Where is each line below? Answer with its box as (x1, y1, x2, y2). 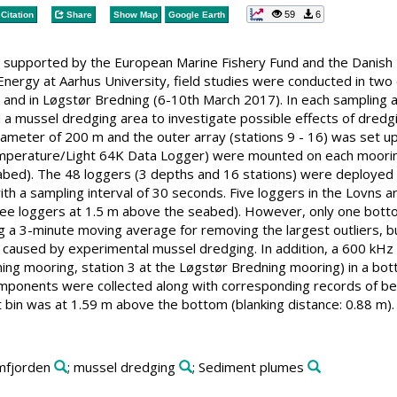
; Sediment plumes (191, 357, 304, 376)
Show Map (113, 9, 158, 19)
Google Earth (167, 9, 225, 19)
